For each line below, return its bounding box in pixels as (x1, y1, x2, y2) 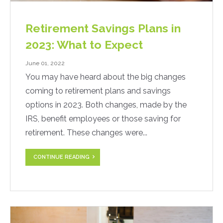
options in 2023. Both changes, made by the (25, 100, 187, 110)
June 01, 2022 (25, 60, 65, 67)
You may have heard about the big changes (25, 72, 186, 82)
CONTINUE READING (33, 153, 90, 160)
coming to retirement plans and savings (25, 86, 171, 96)
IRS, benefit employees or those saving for (25, 114, 181, 124)
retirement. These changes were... (25, 128, 147, 138)
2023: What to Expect (25, 38, 143, 52)
